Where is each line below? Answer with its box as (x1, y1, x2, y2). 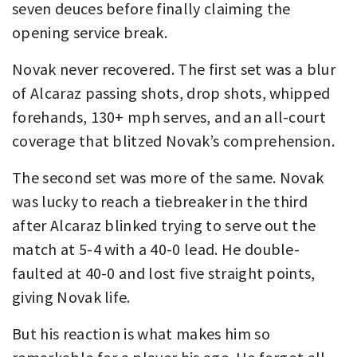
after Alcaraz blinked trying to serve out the (12, 215, 316, 236)
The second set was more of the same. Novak (12, 167, 324, 188)
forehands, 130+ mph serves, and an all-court (12, 107, 327, 127)
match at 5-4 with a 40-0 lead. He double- (12, 239, 300, 260)
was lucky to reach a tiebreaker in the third (12, 191, 308, 212)
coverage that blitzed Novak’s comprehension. (12, 131, 335, 151)
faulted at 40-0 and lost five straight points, (12, 263, 316, 284)
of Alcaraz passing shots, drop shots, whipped (12, 83, 331, 104)
